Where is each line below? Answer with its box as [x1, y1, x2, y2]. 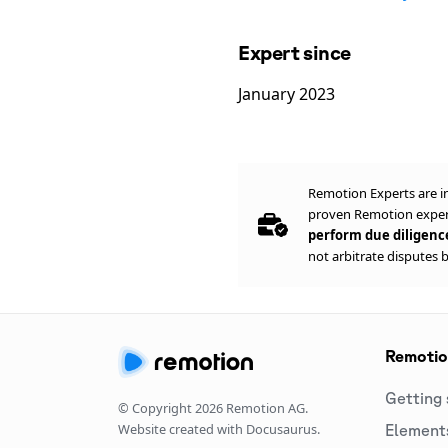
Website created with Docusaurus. [118, 420, 320, 438]
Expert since [238, 41, 351, 64]
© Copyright [118, 399, 195, 417]
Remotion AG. [223, 399, 308, 417]
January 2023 [238, 83, 335, 105]
